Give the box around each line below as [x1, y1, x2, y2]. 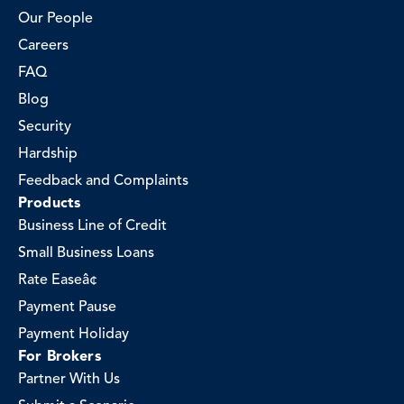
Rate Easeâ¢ [18, 273, 97, 288]
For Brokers [18, 350, 101, 364]
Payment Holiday [18, 327, 129, 342]
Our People [18, 12, 93, 26]
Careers [18, 39, 69, 53]
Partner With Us [18, 372, 120, 387]
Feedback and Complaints [18, 174, 188, 188]
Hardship [18, 147, 78, 161]
